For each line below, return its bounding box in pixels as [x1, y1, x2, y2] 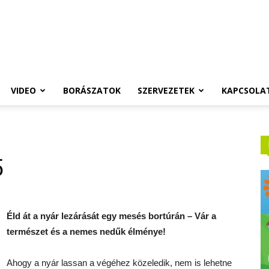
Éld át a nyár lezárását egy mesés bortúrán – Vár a [7, 211, 216, 221]
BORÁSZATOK [63, 85, 121, 96]
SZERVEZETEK [138, 85, 195, 96]
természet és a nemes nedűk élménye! [7, 226, 166, 237]
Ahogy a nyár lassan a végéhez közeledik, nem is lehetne [7, 258, 232, 268]
